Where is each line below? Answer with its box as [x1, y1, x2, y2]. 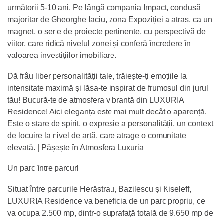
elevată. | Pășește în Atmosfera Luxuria [7, 143, 144, 152]
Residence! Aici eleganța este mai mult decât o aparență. [7, 107, 207, 116]
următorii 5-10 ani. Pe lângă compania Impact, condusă [7, 3, 201, 12]
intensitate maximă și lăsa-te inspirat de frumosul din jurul [7, 83, 208, 92]
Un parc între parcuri [7, 164, 79, 172]
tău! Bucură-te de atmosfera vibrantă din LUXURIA [7, 95, 184, 104]
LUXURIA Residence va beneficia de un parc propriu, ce [7, 196, 205, 205]
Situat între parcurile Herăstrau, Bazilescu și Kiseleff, [7, 184, 191, 193]
